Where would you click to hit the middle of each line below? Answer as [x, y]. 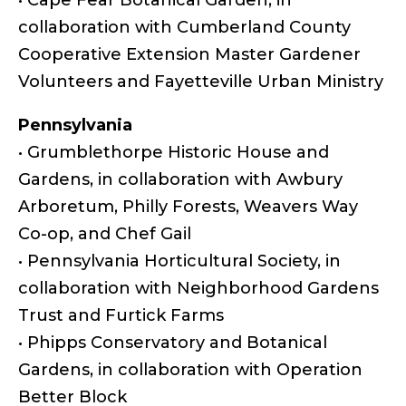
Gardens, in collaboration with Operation [190, 369]
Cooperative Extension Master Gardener [189, 54]
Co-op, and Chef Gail [107, 233]
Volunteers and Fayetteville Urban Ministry [201, 81]
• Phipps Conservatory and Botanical [173, 342]
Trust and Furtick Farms [123, 315]
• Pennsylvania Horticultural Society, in [179, 261]
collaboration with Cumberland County [184, 27]
